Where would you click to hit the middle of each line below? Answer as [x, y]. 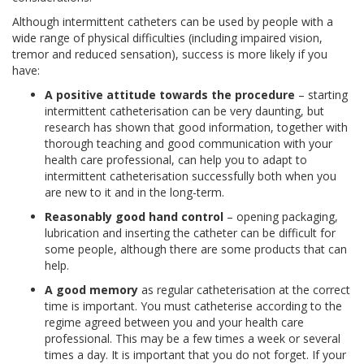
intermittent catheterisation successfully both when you [191, 176]
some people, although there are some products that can [196, 249]
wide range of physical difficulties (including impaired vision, [167, 38]
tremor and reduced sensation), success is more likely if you [170, 54]
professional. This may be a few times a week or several [193, 339]
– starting [321, 95]
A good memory [91, 290]
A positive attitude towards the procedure [170, 95]
